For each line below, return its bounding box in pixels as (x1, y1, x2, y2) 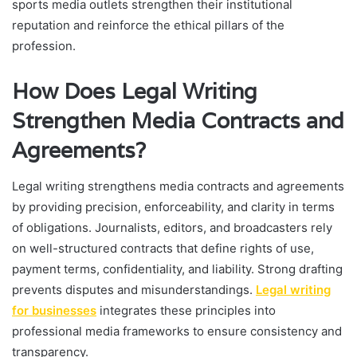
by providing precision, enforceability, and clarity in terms (12, 198, 335, 214)
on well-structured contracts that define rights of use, (12, 240, 314, 256)
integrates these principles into (96, 302, 276, 318)
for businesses (12, 302, 96, 318)
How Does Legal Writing (12, 77, 257, 106)
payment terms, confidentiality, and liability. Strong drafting (12, 261, 343, 277)
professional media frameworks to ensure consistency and (12, 323, 342, 339)
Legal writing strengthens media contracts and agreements (12, 178, 344, 194)
